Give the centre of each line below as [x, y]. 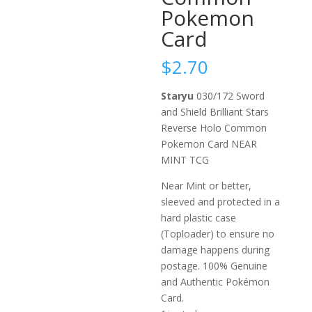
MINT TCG [185, 160]
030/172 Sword [231, 96]
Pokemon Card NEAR [209, 144]
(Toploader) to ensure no [218, 234]
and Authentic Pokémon [216, 282]
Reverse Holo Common [214, 128]
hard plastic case [199, 218]
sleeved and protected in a [221, 202]
